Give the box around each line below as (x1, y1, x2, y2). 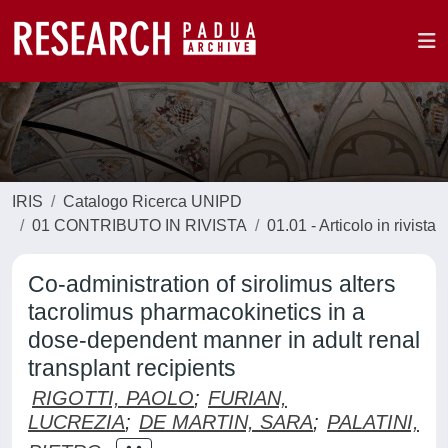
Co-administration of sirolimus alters (28, 271, 396, 297)
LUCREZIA (28, 411, 125, 433)
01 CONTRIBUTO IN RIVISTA (32, 217, 247, 234)
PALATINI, (327, 411, 419, 433)
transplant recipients (28, 355, 236, 381)
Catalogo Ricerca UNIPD (63, 193, 242, 210)
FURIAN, (208, 387, 287, 409)
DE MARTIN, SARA (139, 411, 313, 433)
